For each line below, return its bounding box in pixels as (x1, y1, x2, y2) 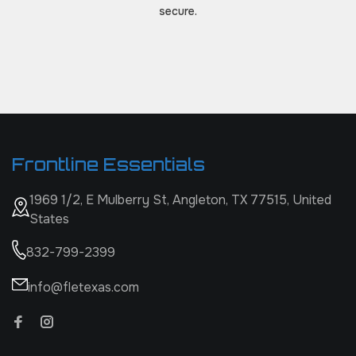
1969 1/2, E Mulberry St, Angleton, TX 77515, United (29, 192, 331, 208)
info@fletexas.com (28, 278, 139, 296)
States (29, 211, 69, 227)
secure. (159, 4, 197, 18)
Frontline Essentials (12, 153, 205, 175)
